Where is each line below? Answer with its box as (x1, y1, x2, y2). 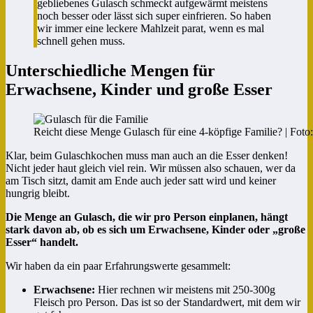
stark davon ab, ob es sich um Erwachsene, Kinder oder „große (6, 223, 305, 235)
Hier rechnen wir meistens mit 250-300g (95, 283, 275, 296)
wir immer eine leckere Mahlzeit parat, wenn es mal (37, 22, 264, 34)
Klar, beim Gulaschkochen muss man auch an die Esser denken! (6, 149, 288, 161)
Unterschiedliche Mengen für (6, 61, 215, 80)
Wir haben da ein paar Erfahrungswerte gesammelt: (6, 259, 231, 272)
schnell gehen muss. (37, 34, 125, 47)
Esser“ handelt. (6, 235, 78, 248)
